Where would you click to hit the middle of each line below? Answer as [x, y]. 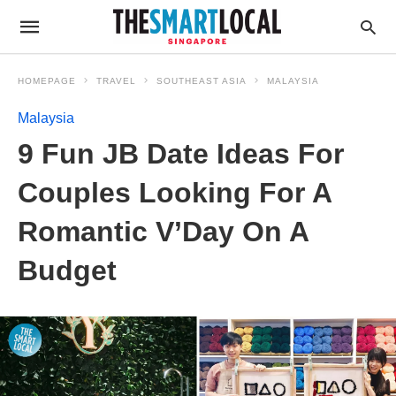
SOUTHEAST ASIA [202, 81]
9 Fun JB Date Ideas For [181, 154]
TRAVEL [116, 81]
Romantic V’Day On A [163, 232]
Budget [67, 270]
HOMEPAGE [47, 81]
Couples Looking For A [175, 193]
